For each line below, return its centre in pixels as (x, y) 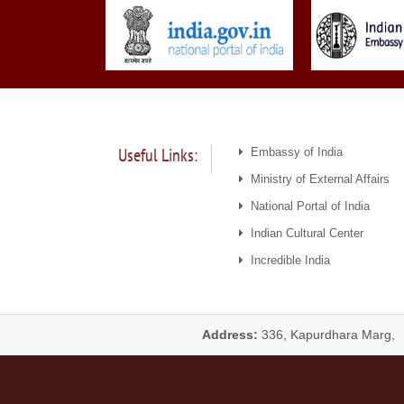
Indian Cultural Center (303, 234)
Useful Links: (157, 156)
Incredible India (286, 261)
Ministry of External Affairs (316, 179)
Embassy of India (293, 152)
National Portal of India (306, 207)
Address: (230, 335)
